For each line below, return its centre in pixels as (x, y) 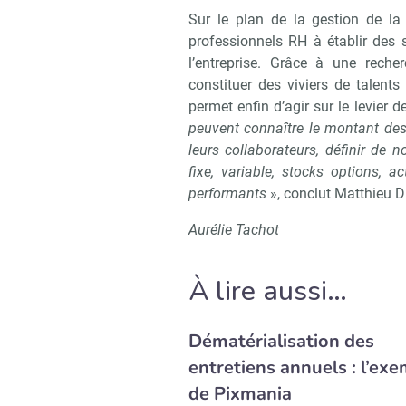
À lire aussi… (268, 292)
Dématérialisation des (281, 342)
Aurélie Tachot (234, 230)
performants (227, 194)
